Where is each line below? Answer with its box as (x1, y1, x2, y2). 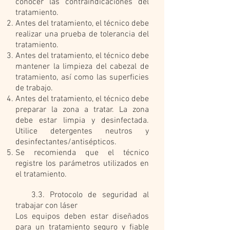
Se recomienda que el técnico (15, 148, 149, 158)
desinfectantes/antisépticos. (15, 137, 117, 147)
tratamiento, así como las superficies (15, 72, 149, 83)
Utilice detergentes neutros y (15, 126, 149, 137)
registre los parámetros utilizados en (15, 159, 149, 169)
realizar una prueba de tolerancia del (15, 29, 149, 40)
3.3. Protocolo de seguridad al (15, 190, 149, 200)
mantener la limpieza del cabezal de (15, 62, 149, 72)
